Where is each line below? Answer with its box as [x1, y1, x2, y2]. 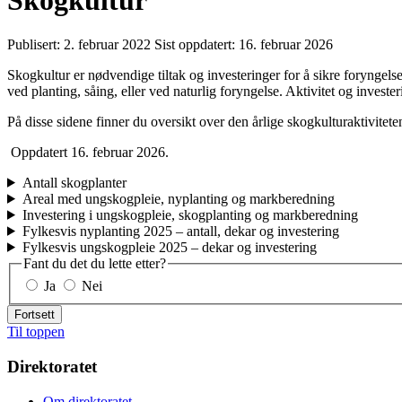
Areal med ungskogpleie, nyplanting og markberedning [22, 190, 335, 206]
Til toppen [7, 324, 65, 340]
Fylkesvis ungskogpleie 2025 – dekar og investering [22, 239, 317, 255]
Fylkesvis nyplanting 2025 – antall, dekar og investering [22, 223, 339, 239]
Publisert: [7, 36, 64, 52]
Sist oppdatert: [154, 36, 239, 52]
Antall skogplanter [22, 174, 127, 190]
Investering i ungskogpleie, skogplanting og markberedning [22, 206, 358, 223]
